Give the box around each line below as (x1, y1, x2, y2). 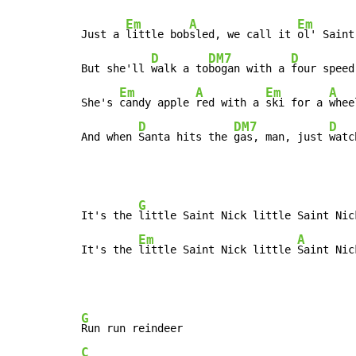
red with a (195, 96, 265, 110)
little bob (126, 28, 189, 41)
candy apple (119, 96, 195, 110)
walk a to (151, 62, 208, 75)
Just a (81, 28, 126, 41)
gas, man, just (234, 130, 329, 144)
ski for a (265, 96, 329, 110)
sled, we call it (189, 28, 297, 41)
